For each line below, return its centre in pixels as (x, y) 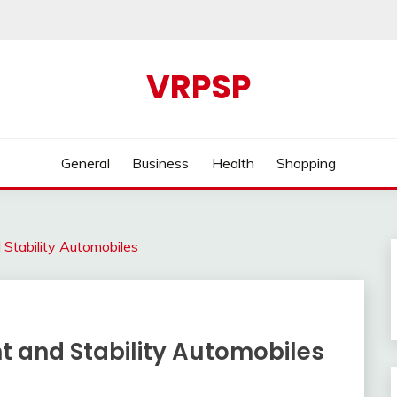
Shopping (307, 163)
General (85, 163)
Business (161, 163)
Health (233, 163)
